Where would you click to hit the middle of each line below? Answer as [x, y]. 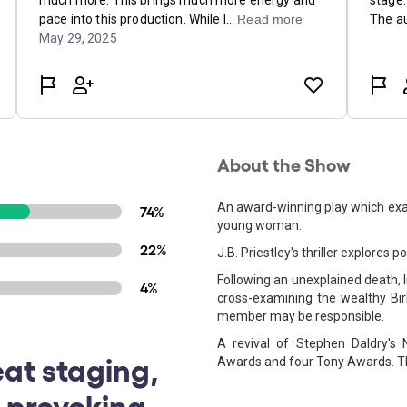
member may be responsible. [301, 316]
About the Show [284, 164]
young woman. [259, 225]
